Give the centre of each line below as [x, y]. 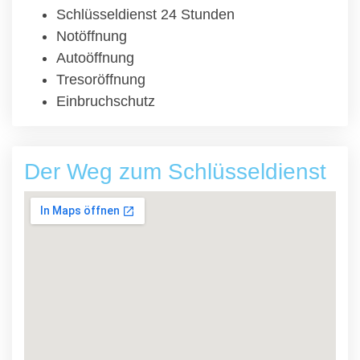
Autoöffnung [95, 58]
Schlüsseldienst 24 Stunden [145, 14]
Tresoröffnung [101, 80]
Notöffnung [92, 36]
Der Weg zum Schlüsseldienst [175, 172]
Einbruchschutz [106, 101]
